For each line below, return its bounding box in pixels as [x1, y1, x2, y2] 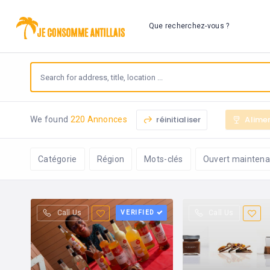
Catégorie [38, 154, 77, 164]
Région [96, 154, 125, 164]
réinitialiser [154, 114, 201, 125]
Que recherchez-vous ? [148, 22, 230, 30]
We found [30, 114, 71, 124]
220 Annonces [70, 114, 127, 124]
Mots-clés [144, 154, 183, 164]
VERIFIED [121, 209, 155, 216]
